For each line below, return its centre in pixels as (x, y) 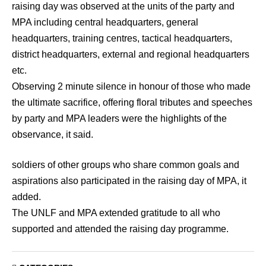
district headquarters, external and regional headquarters (131, 54)
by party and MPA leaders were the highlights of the (119, 118)
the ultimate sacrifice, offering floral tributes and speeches (132, 102)
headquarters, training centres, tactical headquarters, (122, 38)
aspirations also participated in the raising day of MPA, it (129, 180)
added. (26, 197)
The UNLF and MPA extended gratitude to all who (116, 213)
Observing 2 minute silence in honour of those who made (131, 86)
